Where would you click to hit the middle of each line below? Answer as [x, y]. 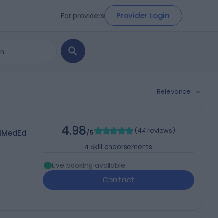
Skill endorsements [122, 147]
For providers [82, 15]
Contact [118, 180]
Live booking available [88, 166]
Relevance [174, 92]
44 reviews [155, 131]
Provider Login [143, 15]
